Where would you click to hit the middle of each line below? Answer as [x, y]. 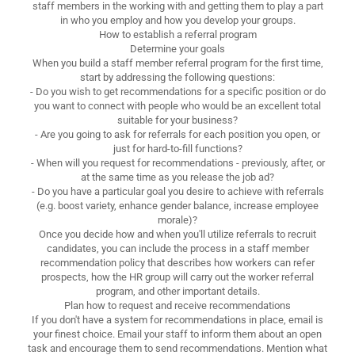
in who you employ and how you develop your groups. [177, 20]
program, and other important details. [177, 291]
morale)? [177, 219]
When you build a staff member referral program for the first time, [177, 63]
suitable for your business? [177, 120]
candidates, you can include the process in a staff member [177, 248]
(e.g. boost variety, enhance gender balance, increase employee [177, 205]
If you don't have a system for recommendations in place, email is [177, 319]
